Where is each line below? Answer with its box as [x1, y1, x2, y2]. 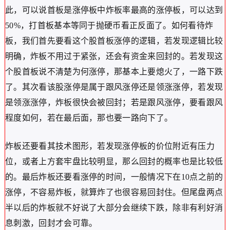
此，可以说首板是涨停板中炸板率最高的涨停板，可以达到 [5, 6, 223, 15]
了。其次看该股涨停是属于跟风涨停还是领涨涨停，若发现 [5, 83, 223, 92]
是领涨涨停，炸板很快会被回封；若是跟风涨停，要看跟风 [5, 98, 223, 107]
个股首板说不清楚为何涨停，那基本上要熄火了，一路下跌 [5, 67, 223, 76]
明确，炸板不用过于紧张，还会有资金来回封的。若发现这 [5, 52, 223, 61]
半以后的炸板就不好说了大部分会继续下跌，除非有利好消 [5, 203, 223, 213]
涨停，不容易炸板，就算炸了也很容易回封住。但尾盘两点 [5, 188, 223, 197]
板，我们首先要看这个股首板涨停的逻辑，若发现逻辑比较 [5, 36, 223, 46]
